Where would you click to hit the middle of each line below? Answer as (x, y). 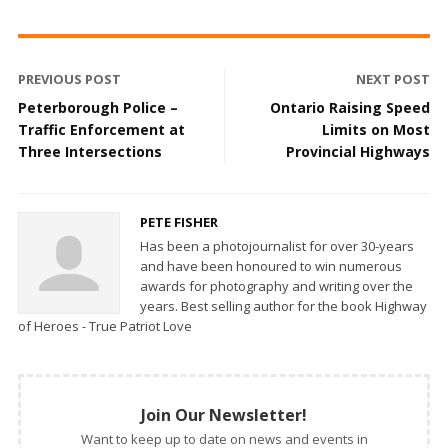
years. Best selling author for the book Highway (283, 305)
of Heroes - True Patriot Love (105, 325)
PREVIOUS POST (69, 78)
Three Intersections (90, 151)
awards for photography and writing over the (276, 285)
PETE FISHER (179, 221)
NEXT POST (393, 78)
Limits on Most (376, 129)
